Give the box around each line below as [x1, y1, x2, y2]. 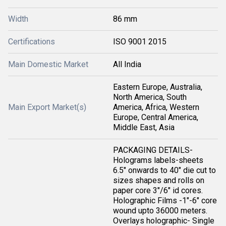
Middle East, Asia [113, 122, 175, 132]
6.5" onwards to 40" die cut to [113, 165, 216, 175]
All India [113, 59, 141, 69]
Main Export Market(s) [8, 102, 86, 112]
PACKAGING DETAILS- [113, 145, 193, 155]
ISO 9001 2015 [113, 36, 166, 46]
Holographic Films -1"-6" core [113, 195, 217, 205]
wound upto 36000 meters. [113, 205, 207, 215]
